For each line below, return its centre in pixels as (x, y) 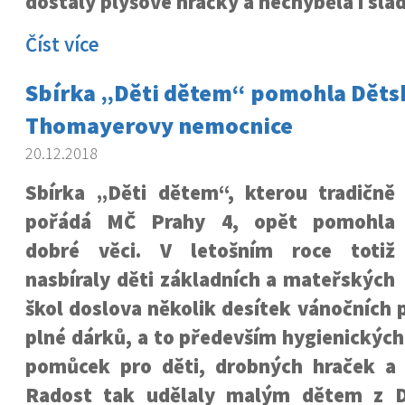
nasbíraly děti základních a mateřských (210, 279)
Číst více (62, 44)
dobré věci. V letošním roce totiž (210, 250)
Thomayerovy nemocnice (159, 125)
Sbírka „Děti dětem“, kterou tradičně (210, 193)
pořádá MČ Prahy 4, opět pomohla (210, 221)
